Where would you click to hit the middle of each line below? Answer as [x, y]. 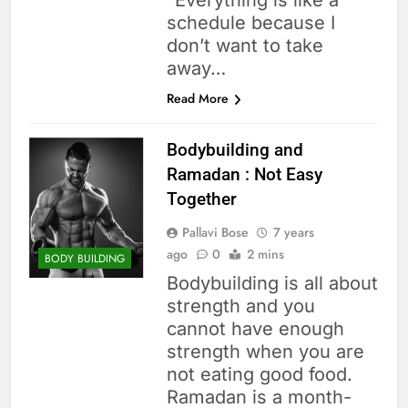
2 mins [265, 255]
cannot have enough [255, 329]
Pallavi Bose [215, 233]
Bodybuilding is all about [272, 284]
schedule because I [250, 23]
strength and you [240, 306]
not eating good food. [259, 375]
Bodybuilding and [235, 150]
